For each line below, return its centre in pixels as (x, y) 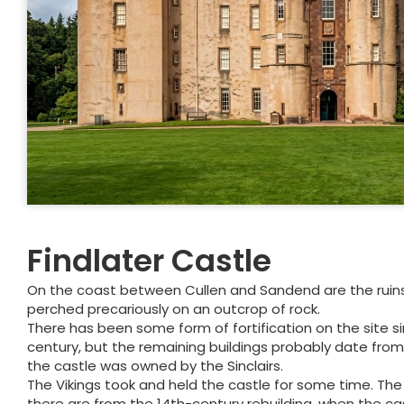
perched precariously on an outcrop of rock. (174, 309)
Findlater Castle (149, 261)
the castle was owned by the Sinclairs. (155, 366)
